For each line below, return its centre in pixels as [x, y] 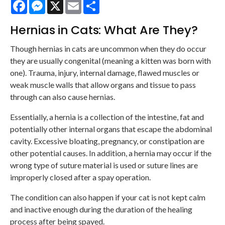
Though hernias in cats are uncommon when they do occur [108, 49]
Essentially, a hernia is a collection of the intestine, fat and [107, 117]
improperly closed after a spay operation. [80, 177]
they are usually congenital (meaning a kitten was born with [110, 61]
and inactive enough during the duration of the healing [101, 209]
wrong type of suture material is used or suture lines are [104, 165]
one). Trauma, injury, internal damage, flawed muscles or [105, 73]
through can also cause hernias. [63, 97]
